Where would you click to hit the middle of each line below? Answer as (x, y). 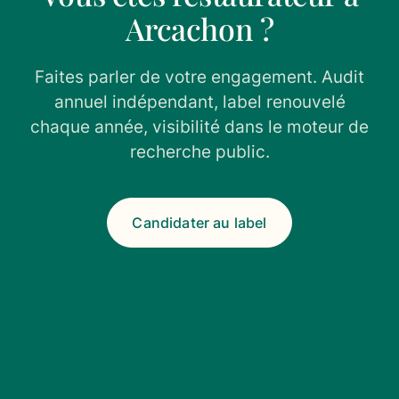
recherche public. (199, 151)
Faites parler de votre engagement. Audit (199, 77)
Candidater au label (199, 222)
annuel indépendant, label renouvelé (199, 102)
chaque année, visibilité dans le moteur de (199, 126)
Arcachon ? (199, 29)
